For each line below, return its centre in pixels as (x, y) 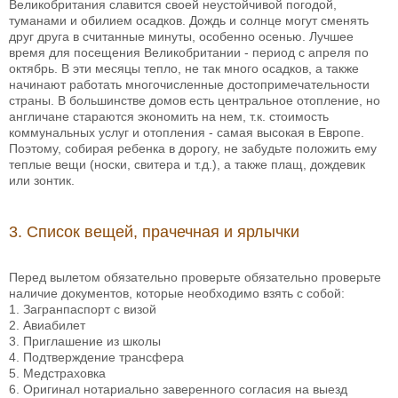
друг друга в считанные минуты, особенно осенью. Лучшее (181, 37)
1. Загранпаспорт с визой (83, 310)
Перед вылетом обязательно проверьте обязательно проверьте (195, 278)
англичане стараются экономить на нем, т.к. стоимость (169, 117)
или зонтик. (42, 181)
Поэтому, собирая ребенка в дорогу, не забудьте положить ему (193, 149)
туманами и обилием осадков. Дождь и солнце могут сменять (189, 21)
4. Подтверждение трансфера (96, 358)
